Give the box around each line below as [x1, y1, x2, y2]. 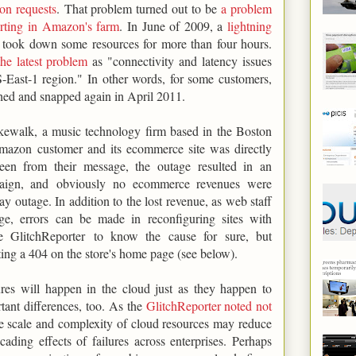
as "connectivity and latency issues [87, 52, 273, 69]
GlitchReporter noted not [145, 296, 273, 314]
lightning [227, 17, 273, 34]
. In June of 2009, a [119, 17, 228, 34]
